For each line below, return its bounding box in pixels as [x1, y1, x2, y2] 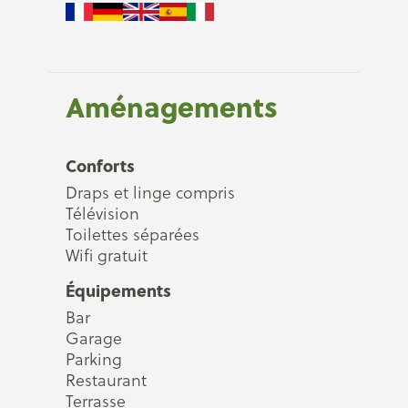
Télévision [66, 202, 139, 225]
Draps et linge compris [66, 181, 235, 204]
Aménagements [66, 87, 278, 127]
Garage [66, 327, 122, 350]
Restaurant [66, 369, 147, 392]
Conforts [66, 153, 135, 178]
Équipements [66, 278, 171, 302]
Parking [66, 348, 122, 371]
